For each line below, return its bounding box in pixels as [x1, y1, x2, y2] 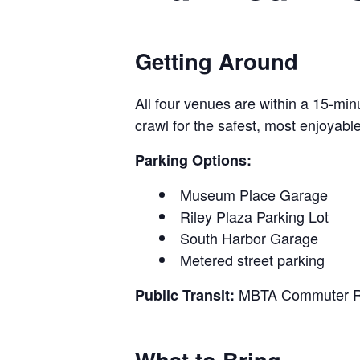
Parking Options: [135, 149, 252, 171]
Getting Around [135, 44, 298, 76]
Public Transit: [135, 284, 235, 306]
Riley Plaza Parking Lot [179, 206, 329, 227]
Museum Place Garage [179, 184, 328, 206]
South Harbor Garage [179, 227, 318, 249]
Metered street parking [179, 249, 325, 271]
